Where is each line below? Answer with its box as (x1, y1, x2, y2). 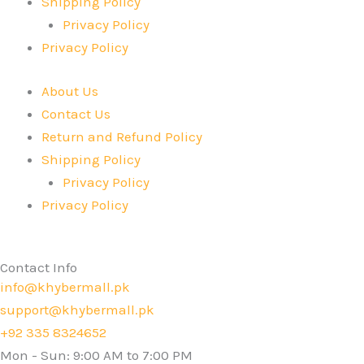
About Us (41, 82, 98, 99)
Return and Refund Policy (41, 128, 202, 145)
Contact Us (41, 105, 110, 122)
